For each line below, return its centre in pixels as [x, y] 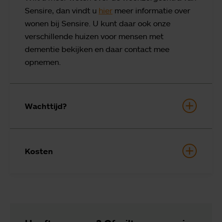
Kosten [39, 151]
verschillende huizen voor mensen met [94, 36]
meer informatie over [151, 10]
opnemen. [43, 62]
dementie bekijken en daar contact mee [97, 49]
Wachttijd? [46, 106]
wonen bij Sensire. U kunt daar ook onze [98, 23]
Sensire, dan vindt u [62, 10]
